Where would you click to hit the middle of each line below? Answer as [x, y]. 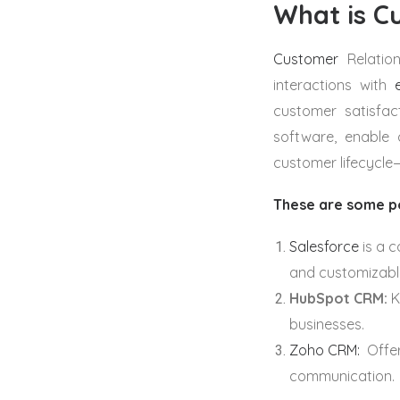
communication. [342, 376]
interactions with [334, 85]
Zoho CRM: [326, 350]
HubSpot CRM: [338, 298]
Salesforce [324, 246]
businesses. [327, 324]
